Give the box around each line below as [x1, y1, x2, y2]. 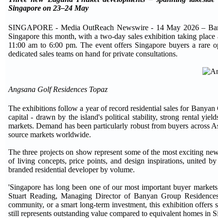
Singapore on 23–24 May [8, 4, 89, 13]
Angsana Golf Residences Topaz [8, 85, 108, 93]
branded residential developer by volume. [8, 165, 135, 174]
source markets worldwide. [8, 130, 91, 139]
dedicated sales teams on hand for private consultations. [8, 49, 178, 58]
